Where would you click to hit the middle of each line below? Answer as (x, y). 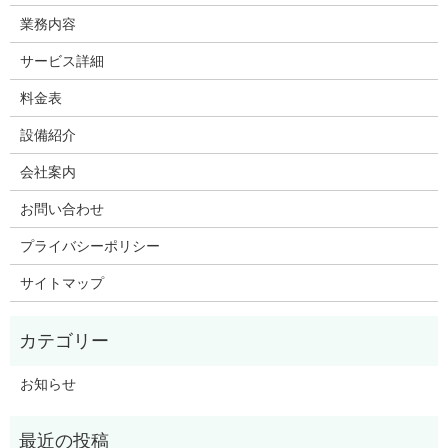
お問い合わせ (61, 209)
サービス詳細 (61, 61)
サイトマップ (61, 283)
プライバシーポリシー (89, 246)
